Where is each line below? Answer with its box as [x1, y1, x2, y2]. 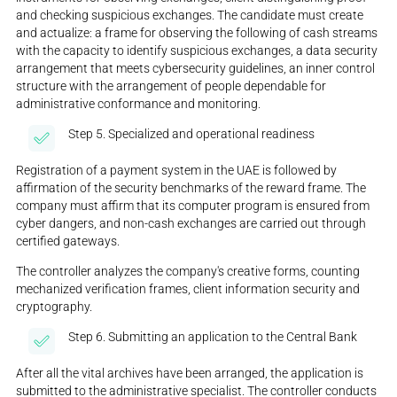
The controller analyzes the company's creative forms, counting [16, 263, 361, 278]
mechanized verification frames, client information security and [16, 281, 361, 296]
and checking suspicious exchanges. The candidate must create [16, 8, 364, 23]
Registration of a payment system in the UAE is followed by [16, 162, 338, 177]
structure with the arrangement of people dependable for [16, 79, 327, 94]
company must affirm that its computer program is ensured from [16, 198, 370, 213]
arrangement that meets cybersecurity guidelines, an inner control [16, 61, 376, 76]
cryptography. [16, 299, 93, 314]
